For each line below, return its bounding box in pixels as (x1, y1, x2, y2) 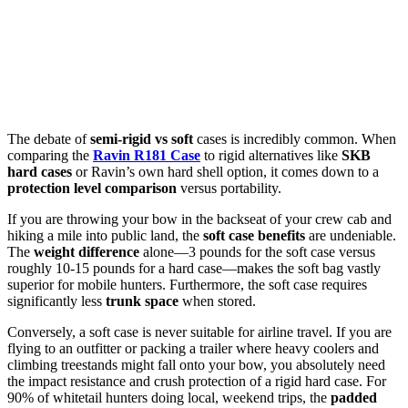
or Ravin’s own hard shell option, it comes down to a (72, 164, 379, 180)
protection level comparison (7, 180, 177, 197)
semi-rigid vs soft (90, 131, 193, 148)
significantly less (7, 293, 106, 310)
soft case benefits (203, 228, 305, 244)
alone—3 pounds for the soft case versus (139, 244, 375, 260)
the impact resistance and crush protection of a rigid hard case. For (7, 373, 386, 390)
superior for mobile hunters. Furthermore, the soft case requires (7, 277, 367, 293)
